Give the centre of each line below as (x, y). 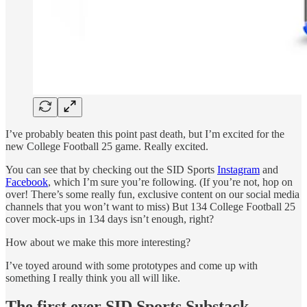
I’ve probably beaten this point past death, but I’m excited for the (145, 134)
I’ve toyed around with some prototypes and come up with (132, 265)
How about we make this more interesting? (98, 242)
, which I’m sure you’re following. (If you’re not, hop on (170, 182)
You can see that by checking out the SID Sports (111, 169)
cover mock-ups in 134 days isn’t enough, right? (110, 219)
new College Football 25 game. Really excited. (107, 146)
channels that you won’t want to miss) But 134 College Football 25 (150, 206)
